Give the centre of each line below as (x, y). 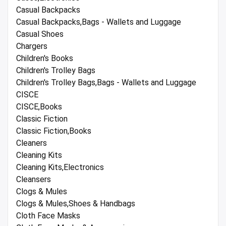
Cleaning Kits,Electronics (60, 167)
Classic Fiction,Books (54, 131)
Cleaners (32, 143)
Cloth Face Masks (48, 215)
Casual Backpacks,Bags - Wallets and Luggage (99, 22)
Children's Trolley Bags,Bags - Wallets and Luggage (106, 82)
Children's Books (45, 58)
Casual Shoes (40, 34)
